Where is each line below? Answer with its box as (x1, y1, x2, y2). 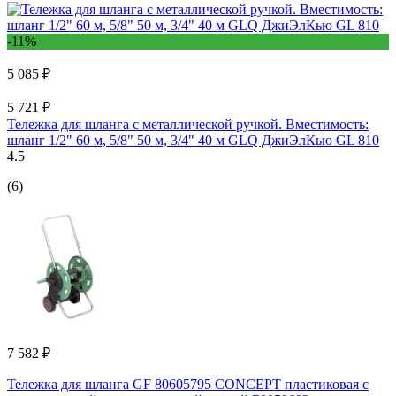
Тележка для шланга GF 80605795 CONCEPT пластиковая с (7, 377, 369, 392)
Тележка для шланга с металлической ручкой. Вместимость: (7, 117, 369, 133)
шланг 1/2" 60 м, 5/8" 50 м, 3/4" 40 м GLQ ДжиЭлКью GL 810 (7, 133, 379, 148)
